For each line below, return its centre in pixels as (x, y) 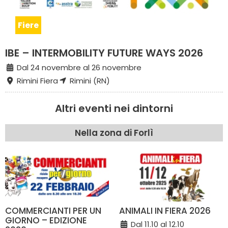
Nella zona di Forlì (114, 133)
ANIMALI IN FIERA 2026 (165, 210)
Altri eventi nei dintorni (114, 108)
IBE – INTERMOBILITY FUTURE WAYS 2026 (104, 53)
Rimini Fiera (36, 80)
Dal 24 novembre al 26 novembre (78, 67)
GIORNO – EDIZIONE (46, 220)
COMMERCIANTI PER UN (53, 210)
